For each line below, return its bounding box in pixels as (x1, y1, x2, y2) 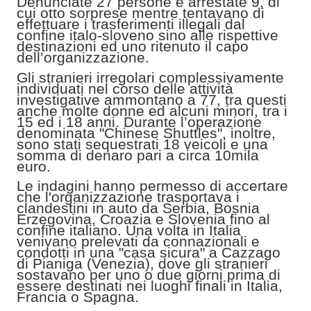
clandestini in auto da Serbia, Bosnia (17, 200, 260, 217)
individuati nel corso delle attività (17, 80, 233, 96)
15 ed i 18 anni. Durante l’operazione (17, 113, 262, 130)
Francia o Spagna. (17, 289, 139, 305)
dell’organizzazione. (17, 49, 149, 66)
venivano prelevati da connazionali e (17, 233, 260, 250)
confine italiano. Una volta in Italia (17, 222, 241, 239)
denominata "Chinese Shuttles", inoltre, (17, 124, 276, 141)
